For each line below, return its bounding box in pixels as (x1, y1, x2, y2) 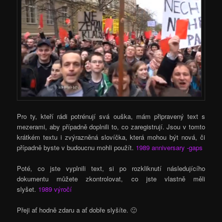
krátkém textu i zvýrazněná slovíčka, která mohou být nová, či (17, 132, 205, 142)
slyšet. (17, 184, 39, 194)
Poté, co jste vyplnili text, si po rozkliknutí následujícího (17, 163, 205, 173)
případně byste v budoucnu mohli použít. (17, 142, 136, 152)
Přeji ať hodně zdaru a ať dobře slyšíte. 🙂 (17, 205, 137, 215)
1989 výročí (38, 184, 72, 194)
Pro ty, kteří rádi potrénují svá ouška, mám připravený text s (17, 111, 205, 121)
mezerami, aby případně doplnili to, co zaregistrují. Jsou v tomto (17, 121, 205, 131)
